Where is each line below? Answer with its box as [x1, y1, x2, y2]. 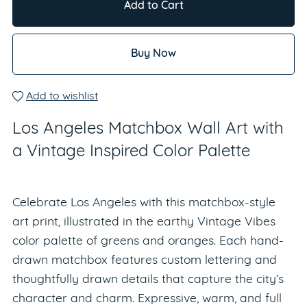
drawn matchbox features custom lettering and [12, 254, 277, 267]
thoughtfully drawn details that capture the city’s [12, 273, 284, 286]
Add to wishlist [25, 90, 98, 102]
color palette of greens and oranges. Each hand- [12, 235, 284, 247]
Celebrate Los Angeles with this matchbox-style [12, 197, 275, 209]
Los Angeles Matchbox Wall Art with [12, 121, 284, 138]
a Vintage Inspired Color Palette [12, 143, 250, 160]
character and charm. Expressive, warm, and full [12, 293, 282, 305]
